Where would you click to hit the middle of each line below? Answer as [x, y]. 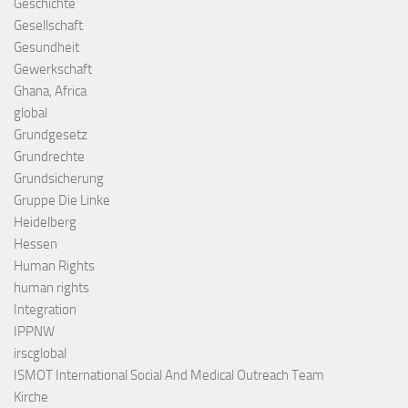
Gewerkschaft [53, 69]
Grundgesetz [51, 134]
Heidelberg [45, 222]
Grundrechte [49, 156]
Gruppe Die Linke [62, 200]
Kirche [31, 397]
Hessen [36, 244]
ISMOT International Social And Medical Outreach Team [169, 375]
